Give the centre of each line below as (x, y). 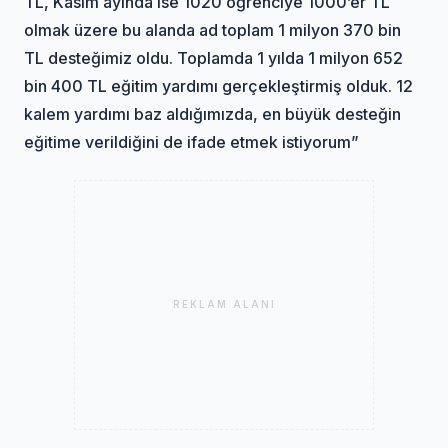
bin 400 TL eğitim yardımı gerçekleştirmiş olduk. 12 (219, 85)
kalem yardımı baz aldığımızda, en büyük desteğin (213, 113)
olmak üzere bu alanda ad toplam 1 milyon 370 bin (213, 29)
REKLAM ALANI (224, 304)
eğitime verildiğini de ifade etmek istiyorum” (192, 141)
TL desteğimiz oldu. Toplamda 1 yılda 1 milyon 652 (214, 57)
